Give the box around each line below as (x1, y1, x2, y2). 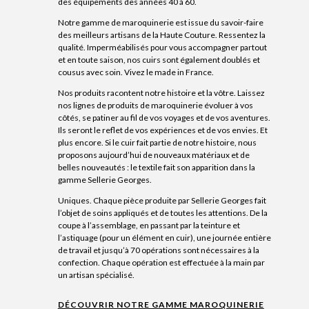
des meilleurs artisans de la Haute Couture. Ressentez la (57, 29, 266, 40)
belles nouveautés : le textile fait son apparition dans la (57, 161, 255, 172)
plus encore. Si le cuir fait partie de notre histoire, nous (57, 137, 257, 148)
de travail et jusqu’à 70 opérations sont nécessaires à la (57, 244, 259, 255)
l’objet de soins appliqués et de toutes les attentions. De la (57, 207, 268, 218)
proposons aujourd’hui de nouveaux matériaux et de (57, 149, 250, 160)
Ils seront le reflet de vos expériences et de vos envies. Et (57, 124, 268, 135)
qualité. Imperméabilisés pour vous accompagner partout (57, 41, 267, 52)
